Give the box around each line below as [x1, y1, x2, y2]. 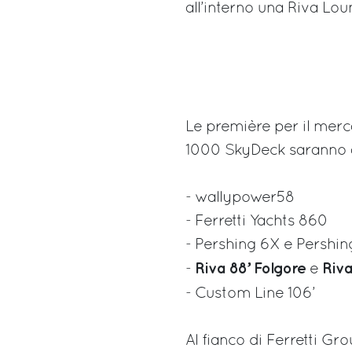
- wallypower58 [185, 190, 295, 205]
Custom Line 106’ [195, 286, 331, 301]
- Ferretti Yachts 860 [185, 214, 328, 229]
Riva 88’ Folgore [195, 261, 306, 276]
